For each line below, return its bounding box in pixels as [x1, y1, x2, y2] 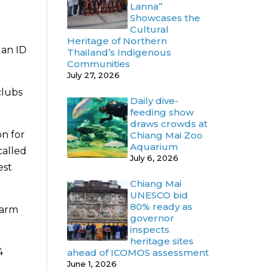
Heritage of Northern [67, 35, 167, 47]
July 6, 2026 [130, 153, 178, 163]
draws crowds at [130, 118, 207, 130]
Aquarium [130, 141, 178, 153]
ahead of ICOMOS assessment [67, 247, 209, 259]
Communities [67, 58, 130, 70]
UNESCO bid [130, 189, 188, 201]
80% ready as [130, 201, 192, 213]
